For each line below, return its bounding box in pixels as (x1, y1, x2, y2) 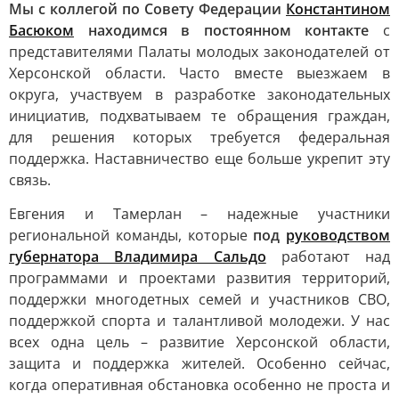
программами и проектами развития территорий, (9, 268, 390, 288)
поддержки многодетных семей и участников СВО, (9, 289, 390, 309)
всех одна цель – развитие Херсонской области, (9, 332, 390, 352)
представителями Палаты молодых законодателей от (9, 42, 390, 61)
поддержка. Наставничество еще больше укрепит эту (9, 149, 390, 168)
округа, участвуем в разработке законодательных (9, 85, 390, 104)
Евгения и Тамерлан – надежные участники (9, 204, 390, 224)
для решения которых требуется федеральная (9, 127, 390, 147)
